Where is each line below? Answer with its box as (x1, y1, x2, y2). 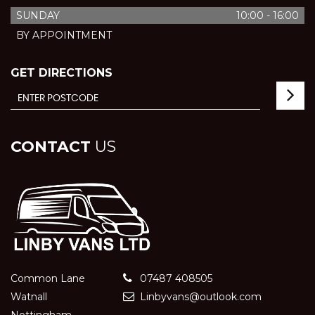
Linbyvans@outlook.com (137, 290, 262, 304)
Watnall (11, 290, 47, 304)
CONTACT (11, 137, 91, 156)
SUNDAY (16, 9, 60, 22)
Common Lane (11, 272, 85, 285)
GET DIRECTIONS (11, 66, 112, 79)
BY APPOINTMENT (16, 29, 112, 41)
